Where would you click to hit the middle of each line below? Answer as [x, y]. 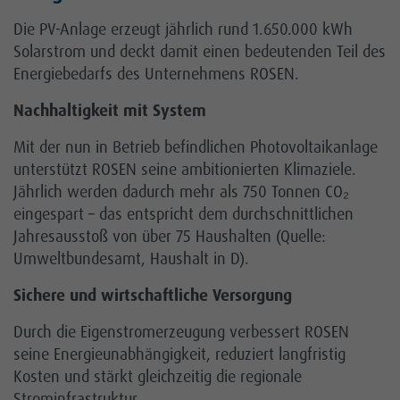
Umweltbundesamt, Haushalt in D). [131, 259]
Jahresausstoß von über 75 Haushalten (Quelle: [170, 237]
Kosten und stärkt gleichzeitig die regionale [158, 377]
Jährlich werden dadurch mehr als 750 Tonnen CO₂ [181, 192]
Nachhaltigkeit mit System [110, 111]
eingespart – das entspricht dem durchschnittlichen [183, 215]
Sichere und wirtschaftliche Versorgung [153, 296]
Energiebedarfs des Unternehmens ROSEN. [156, 75]
